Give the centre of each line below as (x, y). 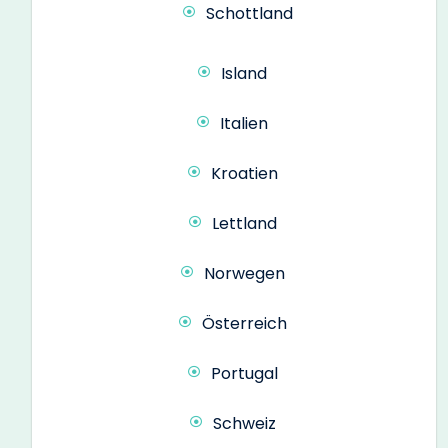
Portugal (244, 373)
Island (244, 73)
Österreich (244, 323)
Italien (244, 123)
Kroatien (244, 173)
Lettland (244, 223)
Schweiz (244, 423)
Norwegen (244, 273)
